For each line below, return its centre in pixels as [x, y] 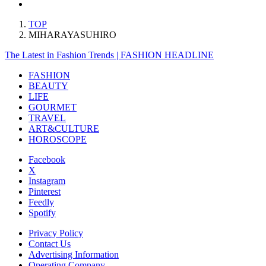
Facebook [47, 159]
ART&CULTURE [64, 128]
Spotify [42, 213]
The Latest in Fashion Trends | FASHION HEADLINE [109, 55]
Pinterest [45, 191]
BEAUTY [48, 85]
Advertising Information [74, 254]
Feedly [41, 202]
